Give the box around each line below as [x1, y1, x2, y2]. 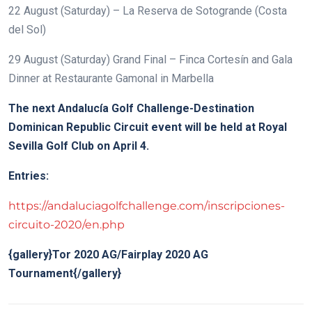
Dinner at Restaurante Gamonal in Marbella [8, 71, 214, 85]
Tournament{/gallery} [8, 266, 121, 280]
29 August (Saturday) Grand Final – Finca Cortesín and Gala [8, 52, 292, 66]
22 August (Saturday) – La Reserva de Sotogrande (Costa [8, 3, 287, 17]
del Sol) [8, 22, 46, 36]
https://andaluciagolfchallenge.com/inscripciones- [8, 198, 285, 212]
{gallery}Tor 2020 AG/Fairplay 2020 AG [8, 247, 208, 261]
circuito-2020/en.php [8, 217, 125, 231]
